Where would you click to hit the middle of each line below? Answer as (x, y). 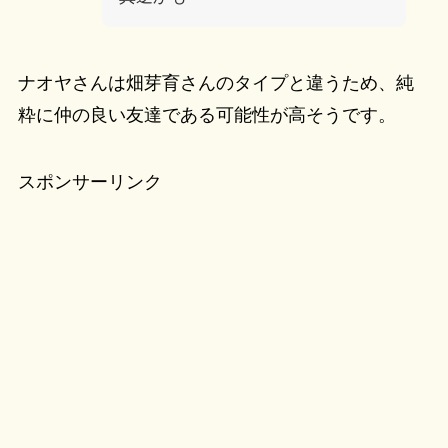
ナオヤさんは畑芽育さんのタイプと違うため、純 (215, 82)
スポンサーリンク (89, 182)
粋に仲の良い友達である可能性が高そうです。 (206, 114)
